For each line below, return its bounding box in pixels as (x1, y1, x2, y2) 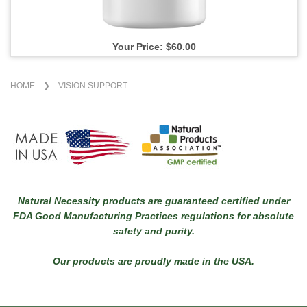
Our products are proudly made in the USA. (53, 256, 254, 267)
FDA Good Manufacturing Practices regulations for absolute (13, 210, 294, 221)
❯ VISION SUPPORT (35, 81, 127, 90)
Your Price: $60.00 (112, 41, 196, 52)
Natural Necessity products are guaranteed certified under (17, 195, 290, 206)
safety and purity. (112, 225, 195, 236)
